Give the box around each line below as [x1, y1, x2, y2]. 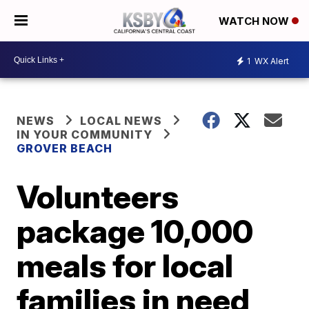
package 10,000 [17, 212, 254, 250]
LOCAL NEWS [80, 114, 163, 128]
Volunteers [17, 177, 179, 216]
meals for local [17, 246, 234, 285]
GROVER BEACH [17, 141, 113, 155]
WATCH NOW [219, 14, 292, 28]
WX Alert [252, 55, 289, 66]
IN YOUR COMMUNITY [17, 128, 153, 141]
